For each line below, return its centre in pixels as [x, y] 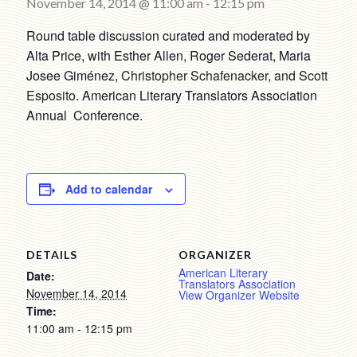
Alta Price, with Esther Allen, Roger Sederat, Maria [169, 55]
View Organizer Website [239, 295]
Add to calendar [109, 189]
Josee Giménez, [74, 75]
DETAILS [52, 255]
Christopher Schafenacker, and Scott [225, 75]
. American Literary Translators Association [197, 95]
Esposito [51, 95]
